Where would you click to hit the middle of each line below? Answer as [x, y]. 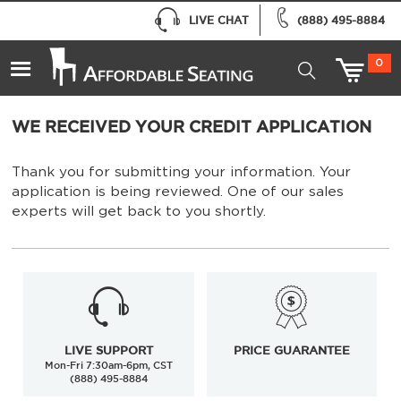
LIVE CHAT [218, 20]
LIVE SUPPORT [109, 350]
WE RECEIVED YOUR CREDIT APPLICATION [191, 127]
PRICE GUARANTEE [291, 350]
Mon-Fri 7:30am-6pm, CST [109, 365]
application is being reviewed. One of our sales [177, 192]
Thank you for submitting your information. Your [181, 172]
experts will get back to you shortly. [138, 211]
